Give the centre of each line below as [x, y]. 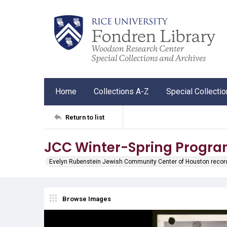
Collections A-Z [121, 91]
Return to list [85, 117]
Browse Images [87, 199]
